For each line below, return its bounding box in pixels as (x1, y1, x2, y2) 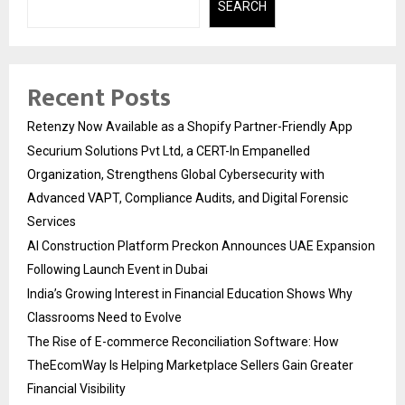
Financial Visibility (27, 381, 126, 396)
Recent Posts (27, 77, 171, 119)
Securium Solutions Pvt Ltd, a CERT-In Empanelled (27, 144, 310, 158)
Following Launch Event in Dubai (27, 262, 208, 277)
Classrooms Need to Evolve (27, 310, 182, 325)
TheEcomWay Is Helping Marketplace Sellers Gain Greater (27, 358, 353, 372)
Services (27, 214, 76, 229)
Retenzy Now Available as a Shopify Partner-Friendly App (27, 119, 353, 134)
